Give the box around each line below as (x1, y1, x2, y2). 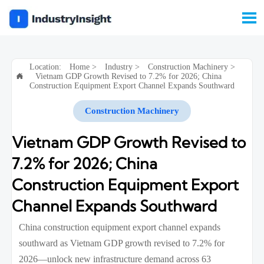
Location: (29, 62, 64, 71)
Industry (104, 62, 133, 71)
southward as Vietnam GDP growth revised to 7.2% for (19, 237, 225, 248)
